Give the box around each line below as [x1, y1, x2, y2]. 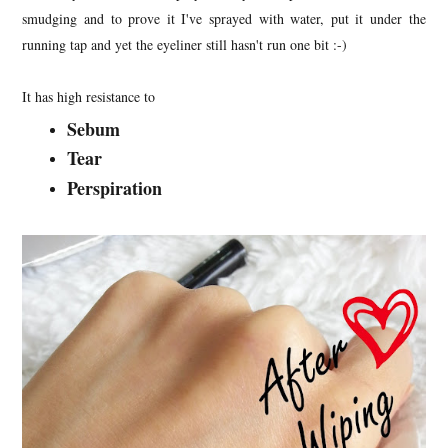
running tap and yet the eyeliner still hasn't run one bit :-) [22, 34, 348, 54]
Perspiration [67, 174, 169, 201]
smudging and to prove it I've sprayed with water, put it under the [22, 8, 426, 28]
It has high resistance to [22, 86, 156, 106]
